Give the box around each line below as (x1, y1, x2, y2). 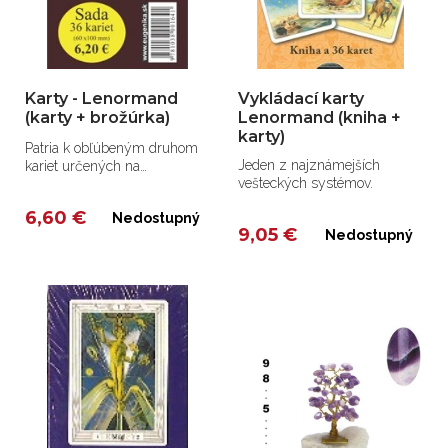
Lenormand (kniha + (238, 108, 402, 128)
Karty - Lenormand (25, 89, 178, 109)
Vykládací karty (238, 89, 365, 109)
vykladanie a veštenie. (25, 176, 159, 193)
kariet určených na (25, 158, 140, 175)
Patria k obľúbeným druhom (25, 140, 198, 157)
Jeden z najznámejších (238, 157, 381, 174)
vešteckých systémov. (238, 175, 374, 192)
